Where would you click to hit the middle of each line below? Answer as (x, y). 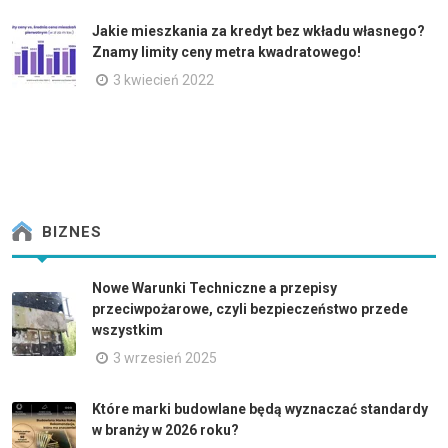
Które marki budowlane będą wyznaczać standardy (260, 409)
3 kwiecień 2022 (163, 80)
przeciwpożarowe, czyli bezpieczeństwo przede (250, 309)
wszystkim (127, 330)
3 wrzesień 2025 (165, 358)
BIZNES (69, 232)
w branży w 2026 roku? (165, 430)
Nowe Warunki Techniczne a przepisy (214, 288)
